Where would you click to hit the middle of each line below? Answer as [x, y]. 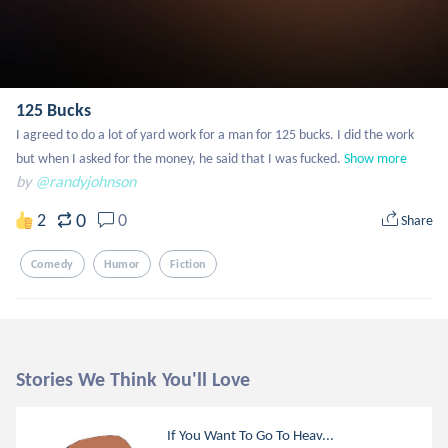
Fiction [187, 264]
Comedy [52, 264]
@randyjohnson [85, 181]
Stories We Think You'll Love [133, 379]
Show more [375, 158]
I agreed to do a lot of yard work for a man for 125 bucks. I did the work [215, 134]
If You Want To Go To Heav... [251, 435]
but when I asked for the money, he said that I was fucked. [178, 158]
